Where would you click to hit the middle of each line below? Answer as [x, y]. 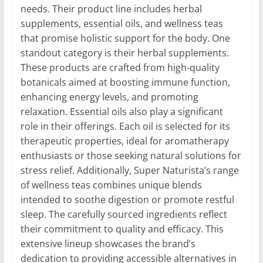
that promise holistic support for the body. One [125, 38]
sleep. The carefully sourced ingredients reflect [124, 214]
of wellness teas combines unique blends [111, 185]
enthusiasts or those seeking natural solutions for [131, 155]
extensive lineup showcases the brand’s [108, 243]
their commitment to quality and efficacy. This [122, 229]
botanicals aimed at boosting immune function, [125, 82]
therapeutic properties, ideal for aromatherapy [124, 141]
